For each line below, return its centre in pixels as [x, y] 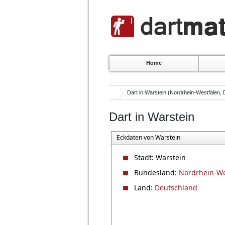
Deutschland [176, 188]
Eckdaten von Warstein [148, 137]
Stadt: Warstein [160, 157]
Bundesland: [156, 173]
